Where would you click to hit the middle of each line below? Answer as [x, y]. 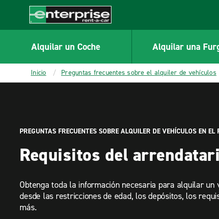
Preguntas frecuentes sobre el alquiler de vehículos [139, 73]
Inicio [39, 73]
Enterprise [47, 28]
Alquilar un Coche [66, 46]
